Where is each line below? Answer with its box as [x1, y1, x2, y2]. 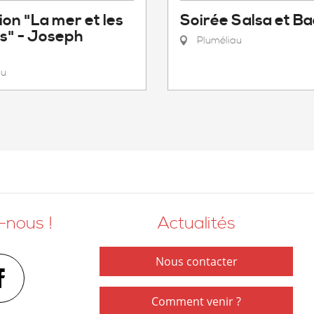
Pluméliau [194, 34, 242, 47]
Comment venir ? [151, 294, 241, 309]
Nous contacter [155, 254, 238, 269]
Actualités [157, 213, 235, 234]
